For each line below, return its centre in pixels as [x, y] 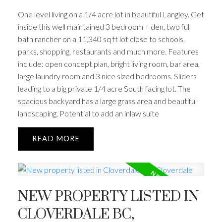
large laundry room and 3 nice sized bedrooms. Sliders [107, 76]
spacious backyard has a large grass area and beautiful [107, 101]
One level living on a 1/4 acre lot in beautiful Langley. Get [111, 14]
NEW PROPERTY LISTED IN [108, 197]
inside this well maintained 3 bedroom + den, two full [104, 27]
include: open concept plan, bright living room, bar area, [109, 64]
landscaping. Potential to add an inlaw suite [88, 113]
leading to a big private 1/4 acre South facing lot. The [104, 89]
